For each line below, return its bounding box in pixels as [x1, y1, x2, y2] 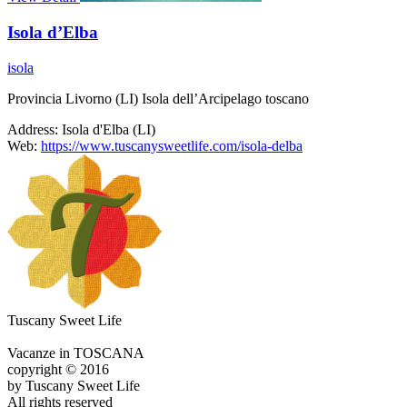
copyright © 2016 [7, 361, 109, 377]
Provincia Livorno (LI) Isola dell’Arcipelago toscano [7, 90, 309, 106]
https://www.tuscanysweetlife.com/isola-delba [41, 137, 303, 154]
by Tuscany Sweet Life [7, 377, 140, 393]
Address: [7, 121, 58, 137]
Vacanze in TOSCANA [7, 344, 144, 361]
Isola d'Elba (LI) [62, 121, 155, 137]
